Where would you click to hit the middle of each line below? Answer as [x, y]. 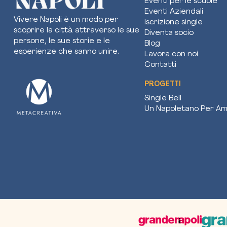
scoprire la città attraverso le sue [77, 31]
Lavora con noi [171, 54]
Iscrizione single [174, 23]
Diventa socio [169, 33]
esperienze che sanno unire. [66, 52]
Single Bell [163, 99]
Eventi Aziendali [174, 12]
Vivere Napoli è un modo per [66, 20]
